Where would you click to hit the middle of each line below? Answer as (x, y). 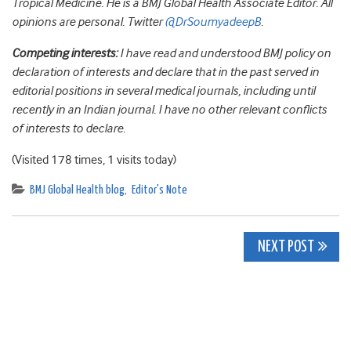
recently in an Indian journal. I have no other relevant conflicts (169, 110)
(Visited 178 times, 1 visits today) (94, 160)
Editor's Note (159, 190)
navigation (79, 283)
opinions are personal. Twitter (88, 22)
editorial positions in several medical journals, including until (163, 91)
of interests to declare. (69, 129)
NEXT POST (285, 248)
